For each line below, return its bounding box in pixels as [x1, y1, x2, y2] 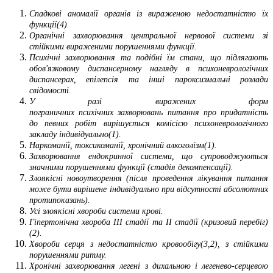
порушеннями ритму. [29, 250, 107, 260]
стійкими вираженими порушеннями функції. [29, 41, 197, 51]
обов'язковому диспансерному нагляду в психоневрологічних [29, 63, 268, 73]
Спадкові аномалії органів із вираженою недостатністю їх [29, 9, 268, 18]
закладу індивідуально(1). [29, 129, 121, 139]
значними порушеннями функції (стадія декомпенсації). [29, 162, 233, 172]
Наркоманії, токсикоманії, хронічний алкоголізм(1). [29, 140, 217, 150]
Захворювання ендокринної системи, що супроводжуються [29, 151, 268, 161]
